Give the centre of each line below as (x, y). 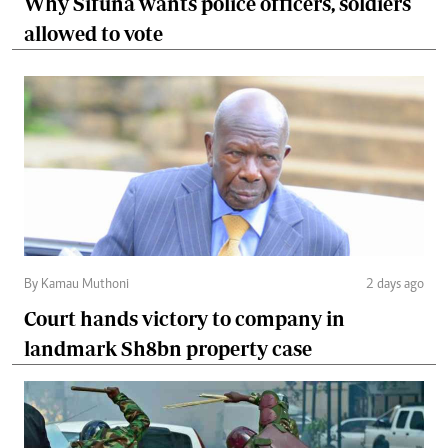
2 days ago (395, 285)
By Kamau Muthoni (76, 285)
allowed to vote (93, 34)
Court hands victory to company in (184, 319)
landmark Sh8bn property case (168, 349)
